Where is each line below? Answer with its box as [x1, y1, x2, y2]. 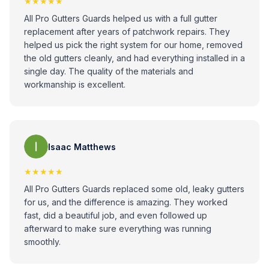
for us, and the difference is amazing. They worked [24, 197, 228, 207]
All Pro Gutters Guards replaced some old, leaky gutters [24, 184, 244, 194]
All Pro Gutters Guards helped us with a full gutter [24, 13, 217, 23]
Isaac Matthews [48, 141, 116, 152]
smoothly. [24, 237, 61, 247]
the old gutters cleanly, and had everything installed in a [24, 53, 245, 63]
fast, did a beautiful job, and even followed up [24, 210, 207, 220]
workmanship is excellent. [24, 79, 125, 89]
